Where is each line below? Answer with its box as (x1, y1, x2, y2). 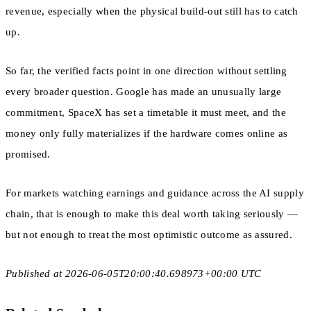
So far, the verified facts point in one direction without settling (6, 65, 287, 76)
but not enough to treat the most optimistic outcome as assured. (6, 229, 292, 241)
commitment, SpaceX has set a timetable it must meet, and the (6, 106, 286, 118)
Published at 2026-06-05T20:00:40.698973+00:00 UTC (6, 268, 262, 280)
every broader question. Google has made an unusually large (6, 85, 282, 97)
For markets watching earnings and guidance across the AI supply (6, 187, 304, 199)
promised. (6, 148, 51, 160)
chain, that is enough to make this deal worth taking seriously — (6, 208, 299, 220)
